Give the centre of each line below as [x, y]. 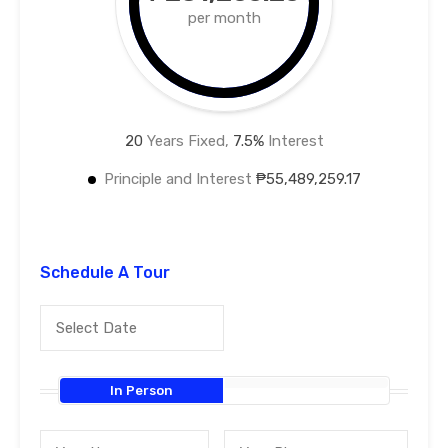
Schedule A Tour [105, 273]
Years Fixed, [187, 141]
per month [224, 18]
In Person [142, 391]
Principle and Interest [179, 179]
